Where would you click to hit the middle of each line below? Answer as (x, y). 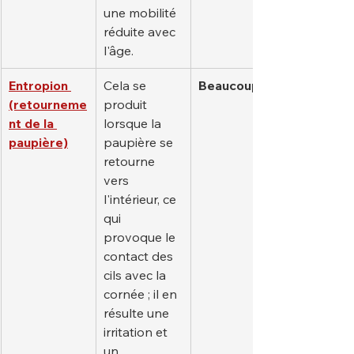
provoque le (141, 237)
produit (127, 105)
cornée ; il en (142, 294)
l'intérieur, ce (141, 200)
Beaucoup (229, 86)
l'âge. (119, 51)
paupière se (140, 143)
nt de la (33, 124)
